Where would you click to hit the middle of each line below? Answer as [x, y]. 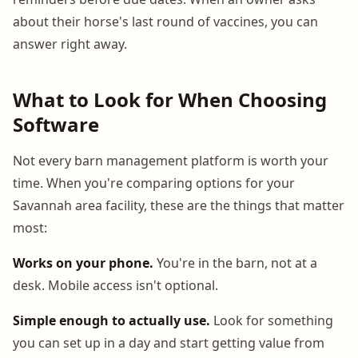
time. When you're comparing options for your [154, 183]
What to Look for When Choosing [170, 99]
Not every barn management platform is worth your [171, 160]
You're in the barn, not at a [235, 263]
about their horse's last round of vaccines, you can [165, 21]
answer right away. [70, 44]
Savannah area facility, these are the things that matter [179, 205]
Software [56, 124]
